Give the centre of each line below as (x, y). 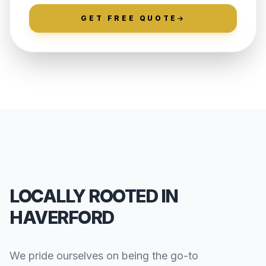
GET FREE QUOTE (129, 18)
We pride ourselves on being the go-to (104, 256)
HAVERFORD (62, 218)
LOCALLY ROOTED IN (94, 196)
